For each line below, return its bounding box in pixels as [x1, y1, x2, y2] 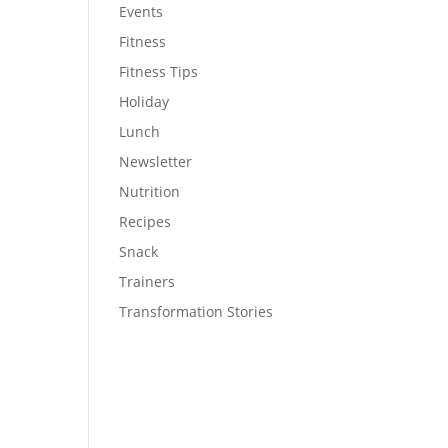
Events [119, 2, 164, 21]
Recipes [119, 212, 172, 231]
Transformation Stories [119, 302, 274, 321]
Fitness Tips [119, 62, 199, 81]
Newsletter [119, 152, 193, 171]
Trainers [119, 272, 176, 291]
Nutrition [119, 182, 181, 201]
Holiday [119, 92, 170, 111]
